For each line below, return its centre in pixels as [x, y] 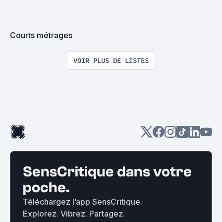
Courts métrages [41, 35]
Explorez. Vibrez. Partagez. [74, 214]
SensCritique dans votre [107, 172]
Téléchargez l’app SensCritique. [83, 202]
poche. [46, 188]
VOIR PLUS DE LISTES [111, 60]
